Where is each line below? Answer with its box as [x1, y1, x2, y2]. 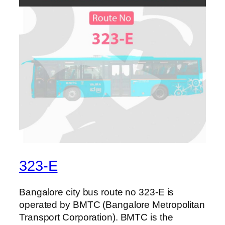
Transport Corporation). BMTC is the [19, 212, 173, 223]
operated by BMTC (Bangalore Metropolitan [19, 199, 205, 210]
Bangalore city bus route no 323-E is [19, 187, 174, 198]
